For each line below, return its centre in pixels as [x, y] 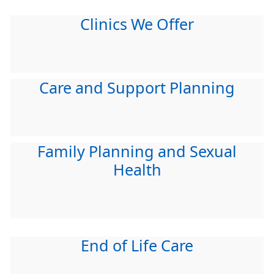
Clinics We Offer [137, 24]
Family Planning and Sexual [137, 152]
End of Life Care [137, 246]
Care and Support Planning [137, 88]
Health [137, 170]
